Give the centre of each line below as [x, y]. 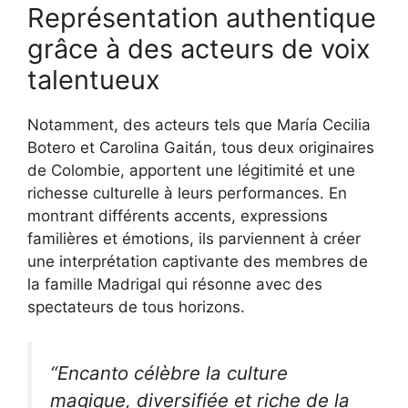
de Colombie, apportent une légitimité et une [191, 170]
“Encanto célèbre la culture [169, 373]
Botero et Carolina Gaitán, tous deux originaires [201, 147]
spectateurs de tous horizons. [136, 306]
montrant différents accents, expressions [178, 215]
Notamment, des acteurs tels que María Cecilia [199, 124]
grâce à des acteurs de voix [199, 48]
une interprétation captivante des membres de [198, 261]
